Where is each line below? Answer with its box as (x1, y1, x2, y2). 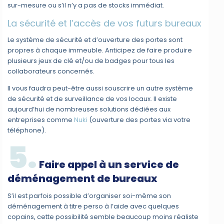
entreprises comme (7, 115, 74, 125)
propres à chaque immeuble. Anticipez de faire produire (7, 45, 192, 55)
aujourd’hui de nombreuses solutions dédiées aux (7, 104, 171, 114)
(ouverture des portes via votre (87, 115, 191, 125)
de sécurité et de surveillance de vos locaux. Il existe (7, 94, 177, 104)
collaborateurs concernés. (7, 66, 95, 76)
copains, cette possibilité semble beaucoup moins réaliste (7, 212, 199, 222)
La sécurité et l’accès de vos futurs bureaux (7, 17, 202, 30)
